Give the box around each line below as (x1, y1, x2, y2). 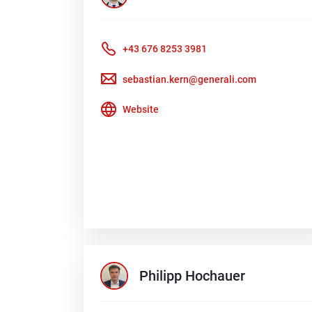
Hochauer (185, 267, 245, 285)
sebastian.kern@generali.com (123, 73, 256, 85)
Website (123, 104, 159, 116)
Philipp (139, 267, 182, 285)
